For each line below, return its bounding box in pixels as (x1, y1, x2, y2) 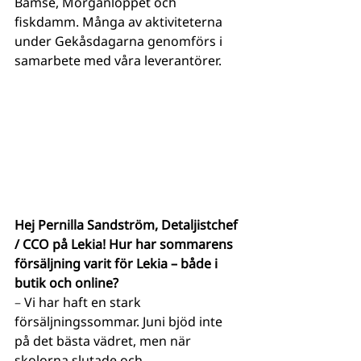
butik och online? (15, 274, 118, 293)
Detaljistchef (161, 216, 241, 234)
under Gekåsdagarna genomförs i (15, 31, 226, 50)
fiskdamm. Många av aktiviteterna (15, 12, 226, 31)
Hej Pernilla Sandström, (15, 216, 161, 234)
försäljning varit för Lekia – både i (15, 255, 221, 273)
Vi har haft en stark (24, 293, 144, 312)
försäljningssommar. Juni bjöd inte (15, 313, 226, 331)
